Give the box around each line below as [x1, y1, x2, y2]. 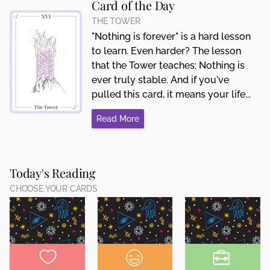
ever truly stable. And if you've [92, 74, 229, 86]
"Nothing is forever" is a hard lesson [92, 31, 251, 43]
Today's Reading [10, 165, 96, 181]
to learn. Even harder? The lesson [92, 45, 241, 57]
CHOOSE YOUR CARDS [10, 184, 98, 194]
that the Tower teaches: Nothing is [92, 60, 245, 72]
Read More [96, 114, 139, 124]
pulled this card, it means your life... [92, 89, 251, 101]
